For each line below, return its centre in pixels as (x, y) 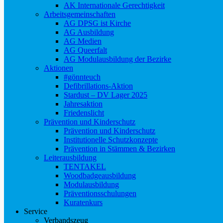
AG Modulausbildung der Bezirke (117, 59)
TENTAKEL (85, 167)
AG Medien (83, 41)
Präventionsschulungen (100, 193)
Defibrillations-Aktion (98, 86)
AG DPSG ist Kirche (97, 23)
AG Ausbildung (89, 32)
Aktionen (58, 68)
